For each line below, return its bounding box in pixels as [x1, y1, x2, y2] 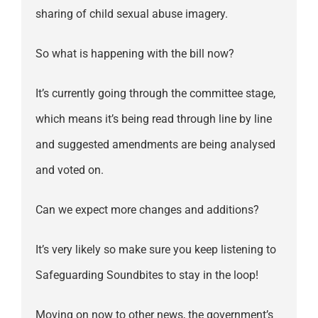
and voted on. [35, 163, 104, 177]
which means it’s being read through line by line [35, 112, 272, 126]
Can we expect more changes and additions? [35, 203, 259, 217]
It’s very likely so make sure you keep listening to [35, 243, 276, 257]
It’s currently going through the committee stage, [35, 87, 275, 101]
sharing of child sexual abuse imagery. [35, 7, 228, 21]
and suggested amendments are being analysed [35, 138, 275, 152]
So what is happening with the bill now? [35, 47, 234, 61]
